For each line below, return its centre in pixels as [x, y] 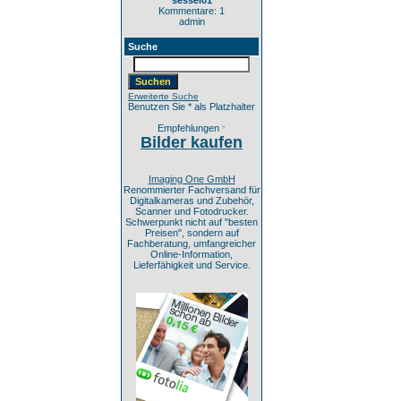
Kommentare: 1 [192, 11]
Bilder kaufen [192, 142]
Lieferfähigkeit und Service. [192, 265]
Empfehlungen [190, 128]
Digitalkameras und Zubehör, [192, 200]
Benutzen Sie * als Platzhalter [192, 107]
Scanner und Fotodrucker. [192, 211]
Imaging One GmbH [192, 179]
